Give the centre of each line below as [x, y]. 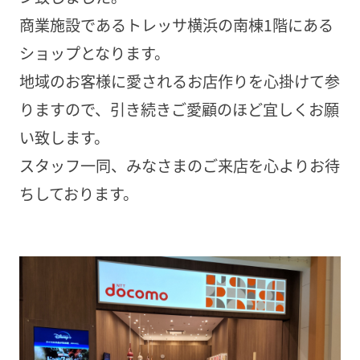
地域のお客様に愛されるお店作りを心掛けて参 [179, 82]
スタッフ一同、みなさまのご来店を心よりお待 [179, 166]
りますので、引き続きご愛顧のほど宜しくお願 [179, 110]
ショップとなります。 [94, 53]
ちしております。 [78, 194]
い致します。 [64, 138]
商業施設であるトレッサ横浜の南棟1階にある [176, 25]
